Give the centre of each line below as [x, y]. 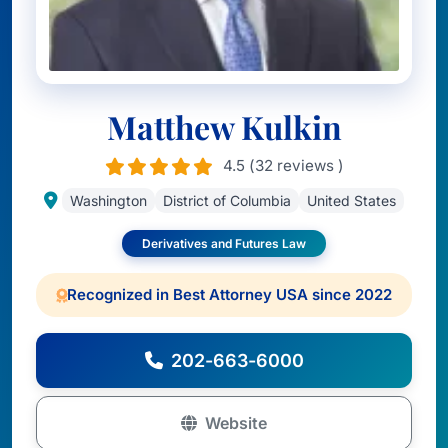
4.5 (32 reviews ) [283, 165]
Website [236, 423]
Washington [108, 200]
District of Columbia [227, 200]
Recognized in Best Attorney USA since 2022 [229, 294]
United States [351, 200]
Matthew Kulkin [224, 126]
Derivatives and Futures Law [224, 243]
